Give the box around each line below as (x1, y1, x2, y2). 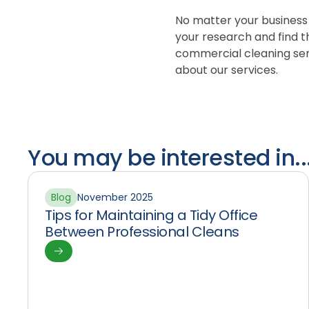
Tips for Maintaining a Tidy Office (45, 206, 257, 225)
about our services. (175, 62, 278, 78)
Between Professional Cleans (45, 222, 239, 241)
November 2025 (77, 190, 153, 204)
